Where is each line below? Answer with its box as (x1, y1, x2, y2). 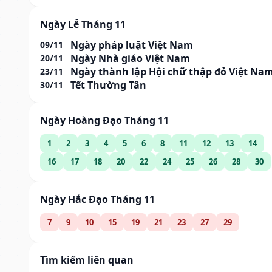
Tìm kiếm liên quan (40, 253, 134, 267)
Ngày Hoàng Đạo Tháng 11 (40, 113, 169, 127)
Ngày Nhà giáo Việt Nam (70, 51, 190, 65)
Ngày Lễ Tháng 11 (40, 17, 126, 31)
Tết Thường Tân (70, 78, 146, 92)
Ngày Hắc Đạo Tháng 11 (40, 192, 155, 206)
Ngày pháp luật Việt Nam (70, 38, 193, 52)
